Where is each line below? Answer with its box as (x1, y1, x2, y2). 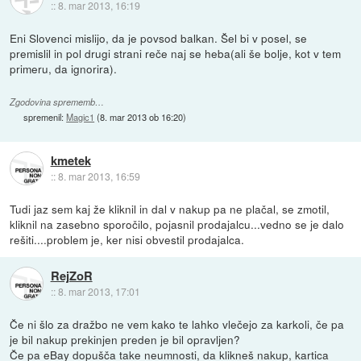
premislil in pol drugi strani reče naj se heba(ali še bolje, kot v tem (10, 44, 342, 61)
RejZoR (50, 267, 93, 285)
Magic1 (66, 110, 95, 123)
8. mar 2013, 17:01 (57, 284, 140, 299)
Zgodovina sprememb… (10, 95, 105, 108)
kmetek (50, 151, 91, 170)
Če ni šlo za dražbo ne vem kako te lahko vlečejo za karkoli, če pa (10, 315, 345, 332)
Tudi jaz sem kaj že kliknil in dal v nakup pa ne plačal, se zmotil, (10, 200, 330, 217)
